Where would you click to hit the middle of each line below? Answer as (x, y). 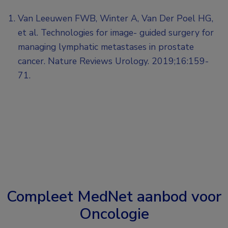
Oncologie (114, 214)
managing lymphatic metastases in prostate (106, 47)
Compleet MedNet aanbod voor (114, 196)
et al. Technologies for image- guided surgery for (116, 32)
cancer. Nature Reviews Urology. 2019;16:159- (113, 61)
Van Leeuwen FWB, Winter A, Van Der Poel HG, (116, 18)
